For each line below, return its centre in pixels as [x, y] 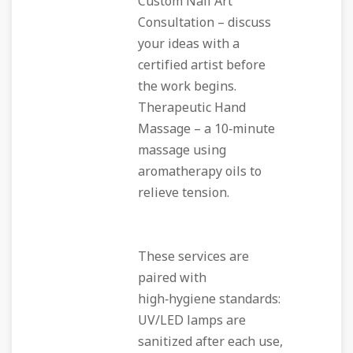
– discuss [243, 23]
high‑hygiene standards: [209, 299]
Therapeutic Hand [192, 108]
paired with [172, 278]
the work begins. [187, 87]
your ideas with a [189, 44]
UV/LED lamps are [192, 321]
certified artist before [202, 65]
